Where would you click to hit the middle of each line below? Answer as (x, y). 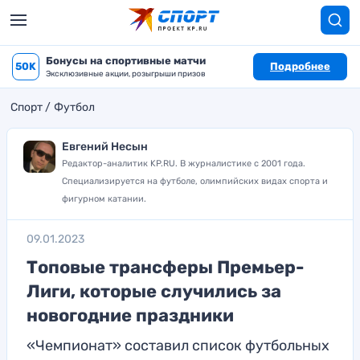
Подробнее (300, 66)
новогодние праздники (130, 315)
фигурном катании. (104, 199)
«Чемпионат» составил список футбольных (178, 346)
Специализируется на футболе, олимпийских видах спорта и (195, 181)
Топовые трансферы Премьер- (166, 267)
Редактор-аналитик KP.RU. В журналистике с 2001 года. (184, 164)
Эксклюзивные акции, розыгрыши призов (126, 74)
